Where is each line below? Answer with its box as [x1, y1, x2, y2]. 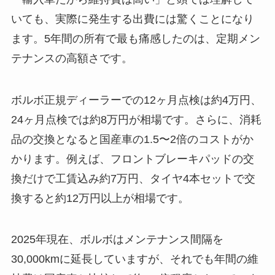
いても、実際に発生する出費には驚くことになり [10, 12, 254, 25]
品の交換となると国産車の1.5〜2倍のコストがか [10, 133, 254, 145]
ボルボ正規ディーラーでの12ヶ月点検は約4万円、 [10, 93, 261, 106]
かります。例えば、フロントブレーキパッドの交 [10, 152, 254, 165]
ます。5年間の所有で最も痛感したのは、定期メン [10, 32, 260, 45]
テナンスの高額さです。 [10, 52, 133, 64]
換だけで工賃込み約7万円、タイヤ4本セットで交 [10, 172, 255, 185]
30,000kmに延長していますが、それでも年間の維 [10, 253, 258, 266]
